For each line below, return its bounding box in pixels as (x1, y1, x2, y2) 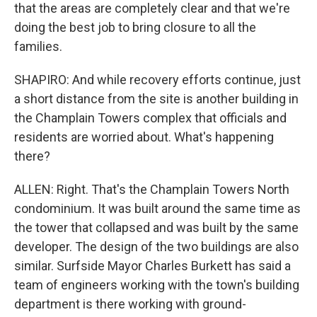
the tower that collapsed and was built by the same (14, 220, 299, 235)
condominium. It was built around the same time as (14, 201, 301, 216)
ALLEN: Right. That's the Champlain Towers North (14, 182, 289, 197)
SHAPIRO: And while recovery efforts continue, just (14, 72, 301, 87)
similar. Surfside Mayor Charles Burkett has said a (14, 258, 291, 273)
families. (14, 39, 62, 54)
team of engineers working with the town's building (14, 277, 299, 292)
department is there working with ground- (14, 296, 246, 311)
